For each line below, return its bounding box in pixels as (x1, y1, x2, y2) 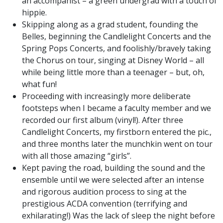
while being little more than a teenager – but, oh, (22, 67, 205, 78)
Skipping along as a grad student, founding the (22, 19, 198, 30)
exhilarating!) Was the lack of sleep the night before (22, 210, 215, 221)
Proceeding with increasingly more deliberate (22, 91, 191, 102)
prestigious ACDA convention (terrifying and (22, 198, 187, 209)
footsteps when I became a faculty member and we (22, 103, 211, 113)
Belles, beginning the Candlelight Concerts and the (22, 31, 211, 42)
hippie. (22, 7, 47, 18)
